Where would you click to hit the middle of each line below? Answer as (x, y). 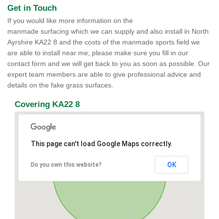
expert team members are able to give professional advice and (104, 74)
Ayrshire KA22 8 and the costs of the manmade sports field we (104, 42)
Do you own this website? (66, 165)
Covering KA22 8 (47, 104)
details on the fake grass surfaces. (61, 85)
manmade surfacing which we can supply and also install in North (108, 31)
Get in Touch (33, 8)
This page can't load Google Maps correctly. (101, 144)
